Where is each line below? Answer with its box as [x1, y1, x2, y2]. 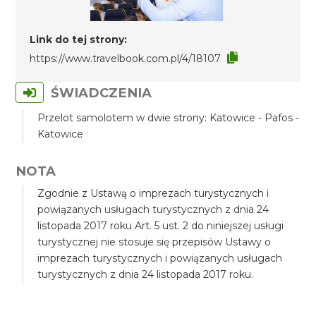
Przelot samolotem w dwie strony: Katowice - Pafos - [37, 111, 300, 124]
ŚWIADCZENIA [51, 85, 152, 101]
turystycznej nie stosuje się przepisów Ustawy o [37, 236, 272, 248]
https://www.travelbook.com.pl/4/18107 [30, 52, 221, 65]
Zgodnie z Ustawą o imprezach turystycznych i [37, 187, 269, 200]
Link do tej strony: [30, 33, 128, 46]
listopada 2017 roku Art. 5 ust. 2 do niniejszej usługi [37, 219, 284, 232]
